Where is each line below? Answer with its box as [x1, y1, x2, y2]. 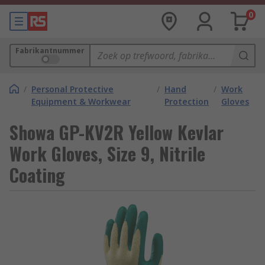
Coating [9, 161, 65, 188]
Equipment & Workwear [31, 96, 131, 107]
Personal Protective [31, 83, 114, 95]
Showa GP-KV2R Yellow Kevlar [9, 119, 224, 146]
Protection [164, 96, 209, 107]
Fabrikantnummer [15, 46, 85, 56]
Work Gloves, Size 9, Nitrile [9, 140, 205, 167]
